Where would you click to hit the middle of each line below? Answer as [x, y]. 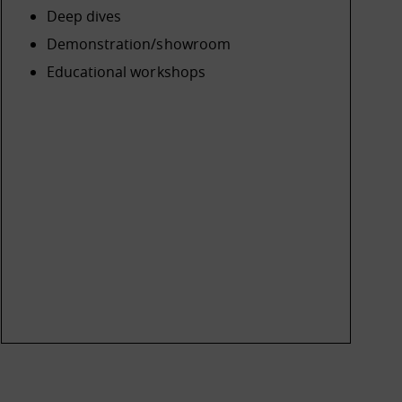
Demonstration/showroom [139, 44]
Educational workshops [126, 72]
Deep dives [84, 16]
